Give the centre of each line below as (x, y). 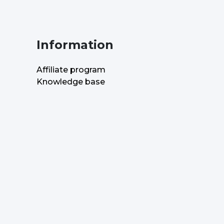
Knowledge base (71, 81)
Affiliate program (71, 69)
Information (75, 44)
